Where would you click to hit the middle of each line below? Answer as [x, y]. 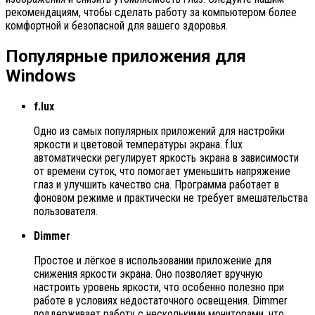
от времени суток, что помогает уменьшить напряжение [162, 171]
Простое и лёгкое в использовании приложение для [153, 260]
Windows [41, 76]
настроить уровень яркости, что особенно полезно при [159, 287]
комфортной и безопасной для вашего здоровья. [117, 26]
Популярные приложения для [126, 56]
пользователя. [66, 211]
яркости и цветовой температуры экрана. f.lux [138, 144]
